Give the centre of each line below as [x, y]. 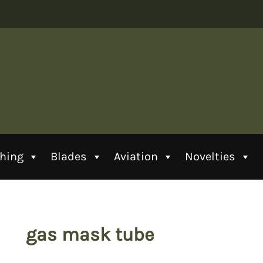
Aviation [136, 156]
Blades [69, 156]
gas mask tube [90, 235]
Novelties [210, 156]
